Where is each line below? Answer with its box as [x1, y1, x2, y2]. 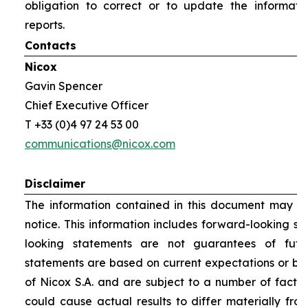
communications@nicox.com [24, 137, 175, 151]
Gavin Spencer [24, 79, 102, 93]
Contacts [24, 38, 76, 52]
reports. [24, 18, 65, 32]
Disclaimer [24, 177, 85, 190]
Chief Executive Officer [24, 98, 148, 112]
